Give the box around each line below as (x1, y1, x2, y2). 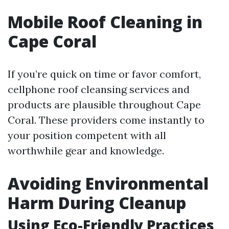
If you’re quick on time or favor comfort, (8, 67, 201, 80)
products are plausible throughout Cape (8, 98, 201, 111)
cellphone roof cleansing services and (8, 83, 190, 96)
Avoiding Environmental (8, 172, 209, 194)
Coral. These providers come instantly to (8, 113, 204, 126)
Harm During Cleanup (8, 192, 186, 214)
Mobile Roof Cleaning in (8, 11, 202, 33)
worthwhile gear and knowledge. (8, 144, 164, 157)
